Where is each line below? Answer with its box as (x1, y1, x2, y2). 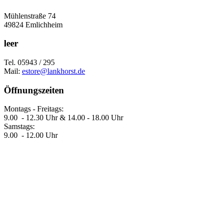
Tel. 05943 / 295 (4, 58, 55, 66)
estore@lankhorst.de (22, 66, 85, 75)
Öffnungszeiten (4, 85, 64, 95)
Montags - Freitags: (4, 105, 64, 113)
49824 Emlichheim (4, 20, 63, 29)
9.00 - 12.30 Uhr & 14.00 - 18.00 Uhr (4, 113, 123, 122)
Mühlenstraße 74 (4, 11, 56, 20)
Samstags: (4, 122, 35, 131)
